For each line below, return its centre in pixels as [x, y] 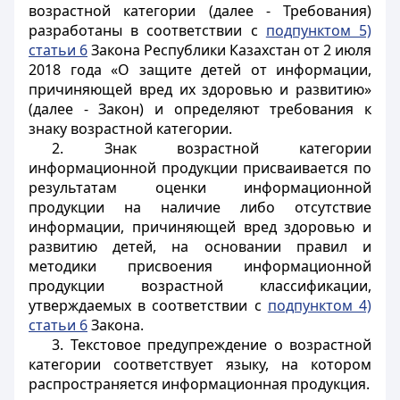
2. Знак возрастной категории [212, 148]
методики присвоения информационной [200, 266]
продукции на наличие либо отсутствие [200, 207]
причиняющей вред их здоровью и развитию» [200, 89]
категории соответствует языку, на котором [200, 364]
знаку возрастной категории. [130, 129]
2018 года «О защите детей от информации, [200, 70]
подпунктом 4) [320, 305]
